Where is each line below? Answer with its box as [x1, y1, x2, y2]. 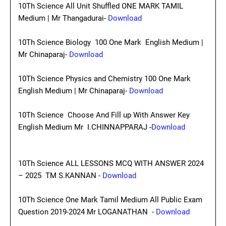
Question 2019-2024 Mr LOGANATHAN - [18, 207, 156, 216]
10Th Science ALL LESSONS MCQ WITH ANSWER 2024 [18, 159, 204, 168]
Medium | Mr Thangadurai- [18, 14, 108, 23]
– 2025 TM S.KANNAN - [18, 171, 102, 180]
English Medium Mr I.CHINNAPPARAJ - [18, 123, 151, 132]
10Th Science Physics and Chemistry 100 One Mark [18, 74, 191, 83]
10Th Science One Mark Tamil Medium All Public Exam [18, 195, 202, 204]
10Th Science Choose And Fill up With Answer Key [18, 110, 192, 120]
